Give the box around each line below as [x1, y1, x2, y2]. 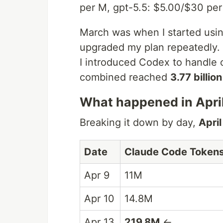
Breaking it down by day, [80, 116, 199, 128]
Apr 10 [84, 193, 114, 205]
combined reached [80, 71, 170, 83]
